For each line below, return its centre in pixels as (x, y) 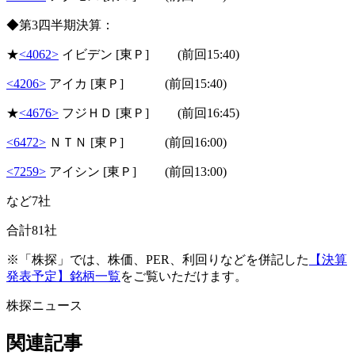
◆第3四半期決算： (60, 25)
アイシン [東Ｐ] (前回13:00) (136, 171)
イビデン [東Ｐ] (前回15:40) (149, 54)
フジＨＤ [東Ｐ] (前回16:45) (149, 113)
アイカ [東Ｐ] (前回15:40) (136, 83)
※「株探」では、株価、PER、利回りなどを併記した (158, 259)
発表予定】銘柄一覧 (63, 276)
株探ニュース (44, 305)
